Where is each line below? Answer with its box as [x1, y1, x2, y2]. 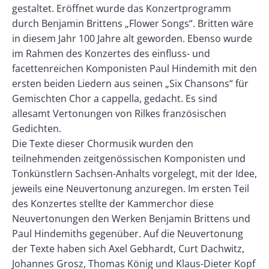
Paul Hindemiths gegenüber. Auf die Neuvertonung [12, 226, 243, 240]
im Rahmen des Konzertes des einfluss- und [12, 46, 210, 60]
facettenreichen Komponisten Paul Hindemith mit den [12, 61, 257, 75]
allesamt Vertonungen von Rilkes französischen [12, 106, 226, 120]
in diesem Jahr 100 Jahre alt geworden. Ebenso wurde [12, 31, 252, 45]
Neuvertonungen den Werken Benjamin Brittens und [12, 211, 250, 225]
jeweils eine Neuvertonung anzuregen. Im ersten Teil [12, 181, 249, 195]
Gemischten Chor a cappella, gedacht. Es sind [12, 91, 217, 105]
